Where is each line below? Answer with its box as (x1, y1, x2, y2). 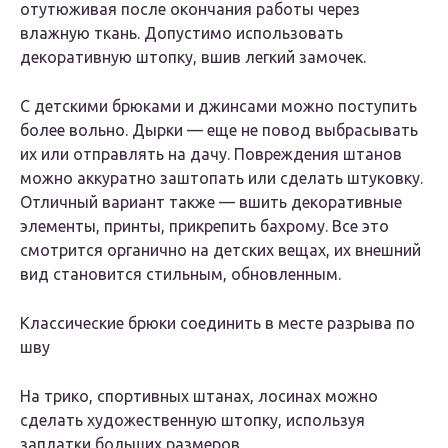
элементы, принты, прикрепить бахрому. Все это (20, 217, 389, 236)
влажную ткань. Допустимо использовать (20, 24, 343, 43)
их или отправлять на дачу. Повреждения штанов (20, 145, 402, 164)
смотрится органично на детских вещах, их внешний (20, 241, 421, 260)
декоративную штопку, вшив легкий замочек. (20, 48, 366, 67)
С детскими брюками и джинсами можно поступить (20, 97, 417, 116)
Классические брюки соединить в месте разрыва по (20, 314, 415, 333)
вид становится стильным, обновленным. (20, 265, 341, 284)
